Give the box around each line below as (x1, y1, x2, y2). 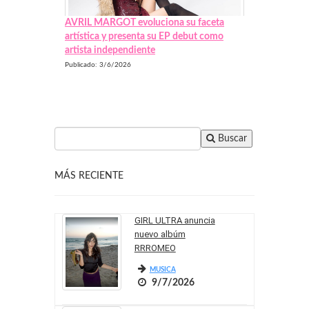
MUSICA (149, 266, 176, 274)
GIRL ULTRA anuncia (134, 215, 215, 226)
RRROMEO (134, 243, 176, 254)
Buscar (215, 134, 247, 144)
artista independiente (65, 46, 155, 56)
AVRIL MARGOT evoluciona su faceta (65, 18, 224, 28)
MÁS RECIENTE (54, 171, 123, 181)
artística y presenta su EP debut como (65, 32, 223, 42)
